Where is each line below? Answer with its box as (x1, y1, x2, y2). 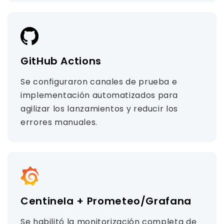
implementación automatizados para (20, 89, 178, 101)
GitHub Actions (20, 54, 101, 68)
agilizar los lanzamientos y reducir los (20, 103, 178, 114)
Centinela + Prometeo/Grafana (20, 194, 191, 208)
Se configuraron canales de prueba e (20, 76, 177, 87)
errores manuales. (20, 116, 97, 128)
